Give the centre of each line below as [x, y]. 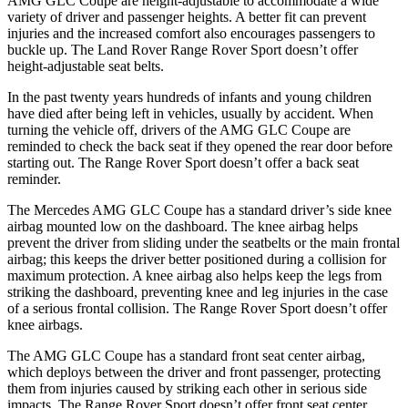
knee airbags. [45, 324]
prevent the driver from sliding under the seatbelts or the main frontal [204, 242]
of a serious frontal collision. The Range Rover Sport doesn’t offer [197, 308]
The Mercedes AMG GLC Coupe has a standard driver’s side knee [199, 209]
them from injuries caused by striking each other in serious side [187, 388]
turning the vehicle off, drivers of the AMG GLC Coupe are [179, 129]
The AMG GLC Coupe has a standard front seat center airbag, [186, 355]
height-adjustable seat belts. [86, 66]
